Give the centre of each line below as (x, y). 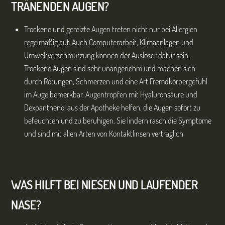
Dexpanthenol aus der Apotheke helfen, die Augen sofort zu (112, 107)
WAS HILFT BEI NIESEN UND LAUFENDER (104, 185)
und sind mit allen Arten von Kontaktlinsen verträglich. (104, 133)
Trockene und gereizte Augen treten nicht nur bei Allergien (111, 29)
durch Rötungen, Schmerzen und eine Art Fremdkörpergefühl (116, 81)
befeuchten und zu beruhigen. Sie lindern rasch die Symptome (118, 120)
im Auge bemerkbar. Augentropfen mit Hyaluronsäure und (111, 94)
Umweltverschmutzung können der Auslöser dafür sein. (107, 55)
